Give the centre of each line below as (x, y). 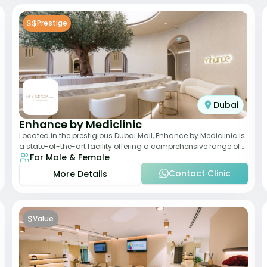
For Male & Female (70, 157)
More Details (80, 174)
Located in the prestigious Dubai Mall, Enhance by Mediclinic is (132, 136)
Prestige (52, 23)
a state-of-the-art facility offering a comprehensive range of (130, 146)
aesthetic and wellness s (64, 157)
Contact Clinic (199, 173)
